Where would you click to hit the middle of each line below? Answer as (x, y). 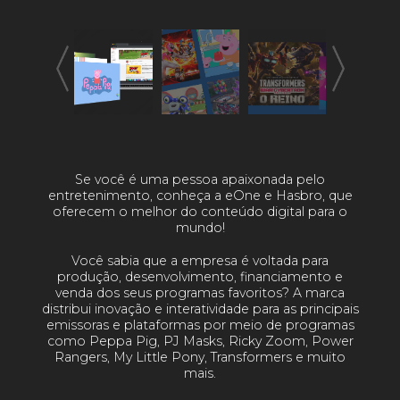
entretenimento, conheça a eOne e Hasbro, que (200, 195)
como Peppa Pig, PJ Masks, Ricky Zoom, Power (200, 342)
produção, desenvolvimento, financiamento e (200, 277)
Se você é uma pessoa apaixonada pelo (200, 179)
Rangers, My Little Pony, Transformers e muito (200, 358)
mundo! (200, 227)
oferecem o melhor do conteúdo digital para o (200, 211)
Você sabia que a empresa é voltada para (200, 261)
